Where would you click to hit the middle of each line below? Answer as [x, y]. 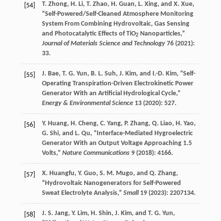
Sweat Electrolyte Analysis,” [82, 193]
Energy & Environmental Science [87, 103]
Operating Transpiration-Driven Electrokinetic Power [117, 83]
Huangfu [62, 173]
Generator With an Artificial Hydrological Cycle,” [111, 93]
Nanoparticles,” [162, 34]
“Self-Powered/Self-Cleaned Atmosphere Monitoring [117, 14]
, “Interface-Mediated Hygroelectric [141, 133]
